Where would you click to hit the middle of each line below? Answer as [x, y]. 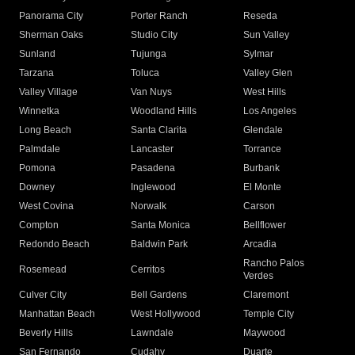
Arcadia [260, 244]
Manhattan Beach [57, 314]
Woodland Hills [164, 111]
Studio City [155, 35]
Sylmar [258, 54]
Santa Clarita [159, 130]
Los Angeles [269, 111]
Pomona [37, 168]
